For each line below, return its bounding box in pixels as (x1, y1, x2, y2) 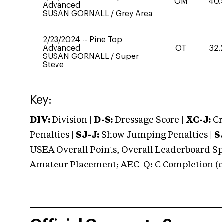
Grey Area (116, 10, 152, 18)
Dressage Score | (113, 116, 184, 125)
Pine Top (89, 36, 122, 44)
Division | (50, 116, 94, 125)
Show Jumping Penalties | (99, 131, 214, 140)
